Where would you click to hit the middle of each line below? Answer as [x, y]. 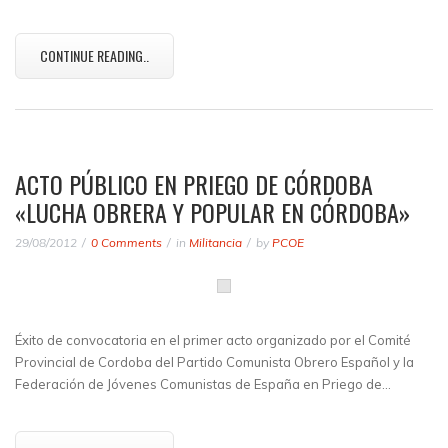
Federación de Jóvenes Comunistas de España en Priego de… [203, 384]
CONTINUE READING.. [94, 55]
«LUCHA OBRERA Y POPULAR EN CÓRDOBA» [212, 212]
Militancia [215, 242]
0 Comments [126, 242]
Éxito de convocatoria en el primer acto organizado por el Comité [213, 340]
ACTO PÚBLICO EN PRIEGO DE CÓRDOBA [194, 184]
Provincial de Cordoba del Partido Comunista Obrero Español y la [214, 362]
